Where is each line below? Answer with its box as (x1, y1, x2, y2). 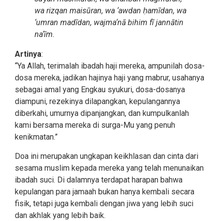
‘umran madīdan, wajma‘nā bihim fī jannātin (35, 18, 184, 28)
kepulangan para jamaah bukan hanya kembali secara (15, 186, 194, 196)
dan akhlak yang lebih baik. (15, 210, 106, 220)
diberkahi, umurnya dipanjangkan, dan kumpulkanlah (15, 109, 189, 118)
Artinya (15, 49, 41, 59)
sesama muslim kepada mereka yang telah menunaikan (15, 163, 204, 173)
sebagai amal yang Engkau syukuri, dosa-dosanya (15, 85, 185, 95)
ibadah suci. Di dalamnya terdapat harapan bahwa (15, 175, 183, 184)
